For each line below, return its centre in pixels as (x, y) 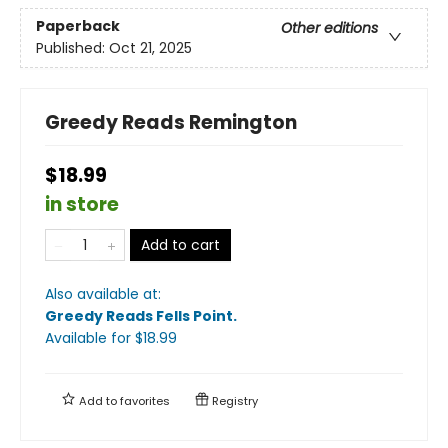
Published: (72, 47)
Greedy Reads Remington (171, 122)
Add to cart (180, 244)
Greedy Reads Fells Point (139, 315)
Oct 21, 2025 (150, 47)
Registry (233, 400)
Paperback (78, 25)
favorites (145, 400)
